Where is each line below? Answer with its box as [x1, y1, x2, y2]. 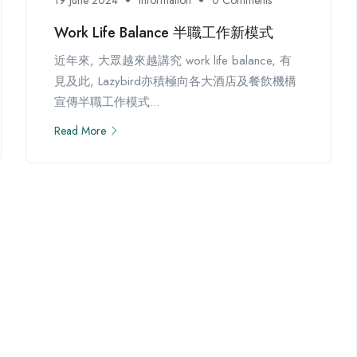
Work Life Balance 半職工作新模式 [54, 22, 274, 43]
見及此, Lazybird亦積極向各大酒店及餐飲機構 [54, 72, 297, 90]
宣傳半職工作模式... [54, 92, 160, 111]
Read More [54, 122, 107, 139]
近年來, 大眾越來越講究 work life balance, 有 [54, 51, 292, 69]
